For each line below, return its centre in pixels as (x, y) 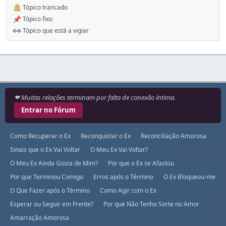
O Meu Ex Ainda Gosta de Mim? (54, 163)
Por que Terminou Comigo (47, 177)
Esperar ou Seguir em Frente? (52, 204)
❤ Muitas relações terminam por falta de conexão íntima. (95, 97)
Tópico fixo (37, 19)
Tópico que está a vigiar (55, 30)
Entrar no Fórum (48, 110)
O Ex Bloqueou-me (189, 177)
